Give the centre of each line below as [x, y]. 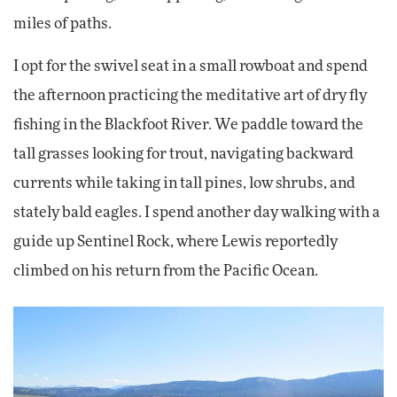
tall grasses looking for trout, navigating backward [183, 155]
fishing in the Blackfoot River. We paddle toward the [188, 125]
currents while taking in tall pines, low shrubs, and [184, 184]
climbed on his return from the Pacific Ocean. [166, 272]
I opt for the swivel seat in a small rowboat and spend [191, 67]
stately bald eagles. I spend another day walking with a [197, 213]
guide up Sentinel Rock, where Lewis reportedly [175, 242]
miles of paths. [62, 24]
